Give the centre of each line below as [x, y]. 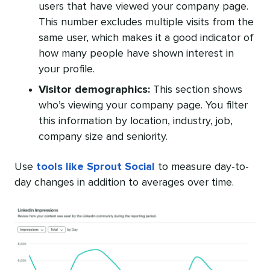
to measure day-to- [202, 167]
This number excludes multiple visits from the [146, 23]
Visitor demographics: [94, 90]
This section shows [196, 90]
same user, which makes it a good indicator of [146, 38]
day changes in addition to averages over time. [124, 183]
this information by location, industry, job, [136, 121]
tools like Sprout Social [96, 167]
